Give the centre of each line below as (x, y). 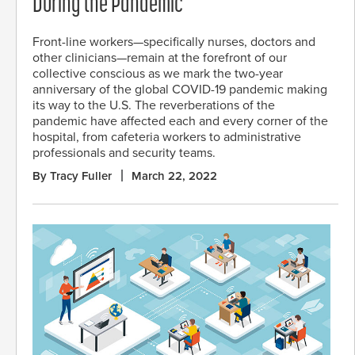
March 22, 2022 (174, 176)
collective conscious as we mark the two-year (158, 74)
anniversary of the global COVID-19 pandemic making (180, 90)
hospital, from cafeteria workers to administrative (167, 137)
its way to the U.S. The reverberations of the (154, 106)
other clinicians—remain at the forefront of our (160, 58)
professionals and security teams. (124, 153)
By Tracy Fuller (72, 176)
